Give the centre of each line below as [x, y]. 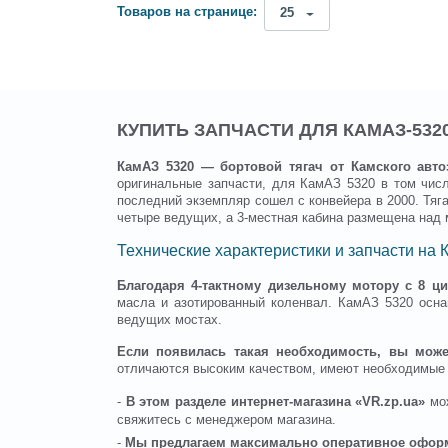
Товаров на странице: [187, 12]
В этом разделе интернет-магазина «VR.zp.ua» [277, 402]
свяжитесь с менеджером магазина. [226, 420]
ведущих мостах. [169, 320]
